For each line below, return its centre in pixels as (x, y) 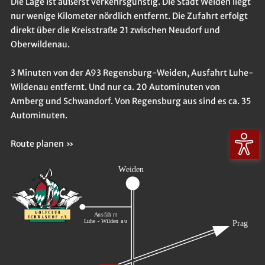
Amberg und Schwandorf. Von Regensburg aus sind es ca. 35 (130, 101)
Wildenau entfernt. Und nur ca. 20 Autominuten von (115, 87)
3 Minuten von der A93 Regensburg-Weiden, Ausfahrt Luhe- (132, 72)
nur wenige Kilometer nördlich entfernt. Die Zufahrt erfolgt (129, 16)
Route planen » (42, 143)
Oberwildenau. (40, 44)
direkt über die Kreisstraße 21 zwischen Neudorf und (115, 30)
